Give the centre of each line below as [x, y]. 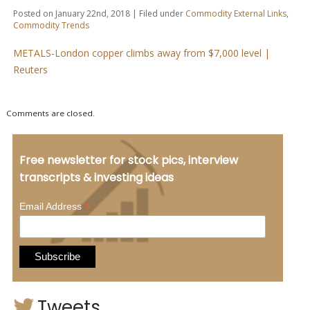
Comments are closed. [50, 113]
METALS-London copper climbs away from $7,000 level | [141, 53]
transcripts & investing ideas [96, 177]
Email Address [52, 206]
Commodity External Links [236, 14]
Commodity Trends [51, 26]
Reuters [30, 70]
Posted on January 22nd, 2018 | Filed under [99, 14]
